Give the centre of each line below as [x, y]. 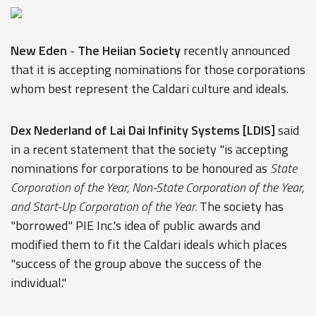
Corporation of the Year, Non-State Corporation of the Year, [157, 187]
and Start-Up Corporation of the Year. [104, 206]
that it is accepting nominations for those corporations [158, 69]
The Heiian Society [129, 50]
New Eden [39, 50]
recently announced [235, 50]
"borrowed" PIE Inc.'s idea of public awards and [135, 225]
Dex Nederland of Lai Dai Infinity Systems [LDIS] [143, 130]
